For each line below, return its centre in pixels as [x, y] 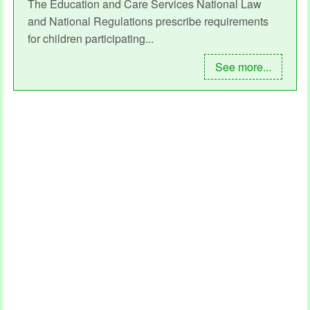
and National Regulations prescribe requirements [148, 21]
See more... [243, 67]
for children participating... [91, 39]
